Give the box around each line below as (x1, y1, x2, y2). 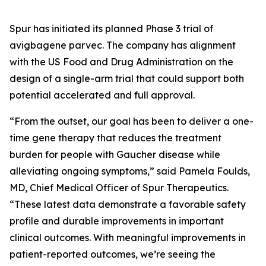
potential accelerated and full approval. (9, 88, 195, 101)
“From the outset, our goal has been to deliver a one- (9, 115, 254, 127)
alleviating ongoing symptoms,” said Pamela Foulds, (9, 164, 250, 177)
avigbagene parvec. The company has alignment (9, 39, 236, 51)
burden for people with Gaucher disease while (9, 148, 220, 160)
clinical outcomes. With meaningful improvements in (9, 231, 246, 243)
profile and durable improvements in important (9, 214, 224, 227)
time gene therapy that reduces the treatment (9, 131, 221, 144)
